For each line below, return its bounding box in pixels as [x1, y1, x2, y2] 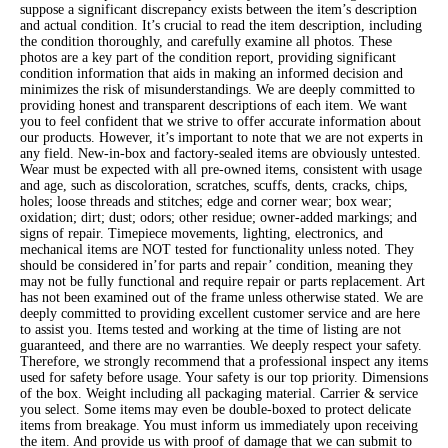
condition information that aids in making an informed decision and [20, 65, 403, 81]
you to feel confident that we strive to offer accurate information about [20, 113, 421, 129]
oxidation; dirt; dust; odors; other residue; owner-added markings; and [20, 209, 417, 225]
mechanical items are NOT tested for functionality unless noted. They [20, 241, 414, 257]
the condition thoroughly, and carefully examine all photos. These [20, 33, 392, 49]
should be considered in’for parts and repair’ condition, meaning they [20, 257, 413, 273]
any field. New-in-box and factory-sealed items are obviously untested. [20, 145, 421, 161]
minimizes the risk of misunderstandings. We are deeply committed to [20, 81, 415, 97]
